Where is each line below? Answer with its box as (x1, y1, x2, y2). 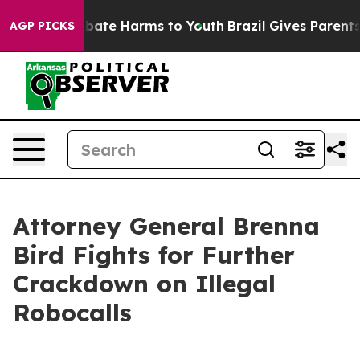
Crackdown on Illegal (13, 268, 276, 299)
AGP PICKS (10, 18, 75, 33)
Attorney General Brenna (13, 211, 320, 241)
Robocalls (13, 297, 132, 328)
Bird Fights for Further (13, 239, 295, 270)
